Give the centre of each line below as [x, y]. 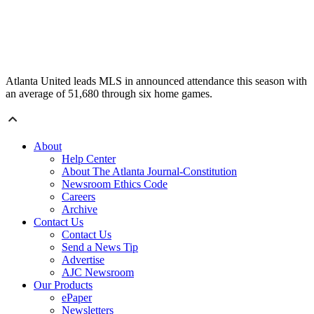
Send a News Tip [100, 247]
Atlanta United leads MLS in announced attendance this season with [156, 81]
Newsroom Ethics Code [115, 184]
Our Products [63, 285]
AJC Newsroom [98, 273]
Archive [80, 210]
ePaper [77, 298]
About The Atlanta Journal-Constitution [149, 172]
